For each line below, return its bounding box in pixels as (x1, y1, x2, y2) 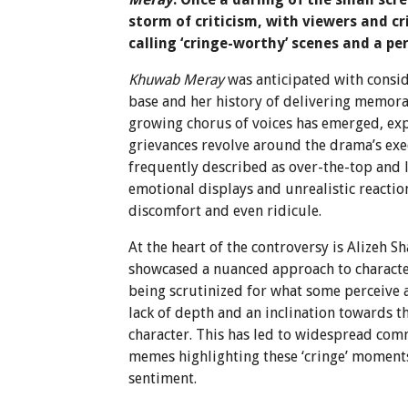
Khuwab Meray (128, 70, 225, 88)
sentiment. (128, 369, 198, 387)
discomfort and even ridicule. (128, 201, 322, 219)
